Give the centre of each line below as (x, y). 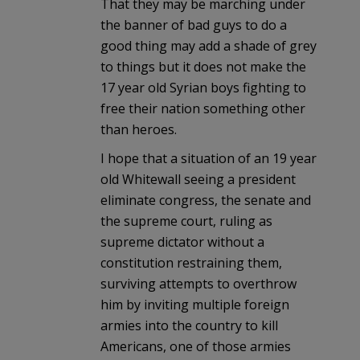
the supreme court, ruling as (186, 221)
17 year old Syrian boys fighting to (203, 87)
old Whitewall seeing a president (198, 179)
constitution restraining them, (191, 262)
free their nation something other (203, 108)
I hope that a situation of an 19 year (209, 158)
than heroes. (139, 129)
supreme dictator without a (182, 241)
